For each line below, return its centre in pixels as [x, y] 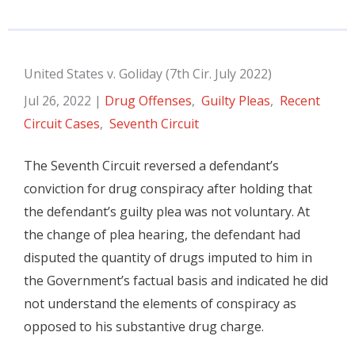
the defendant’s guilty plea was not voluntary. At [167, 212]
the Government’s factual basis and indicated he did [176, 281]
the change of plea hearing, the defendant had [162, 235]
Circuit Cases [62, 124]
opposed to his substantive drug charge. [144, 326]
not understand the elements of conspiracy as [160, 303]
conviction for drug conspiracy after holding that [168, 189]
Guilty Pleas [236, 101]
